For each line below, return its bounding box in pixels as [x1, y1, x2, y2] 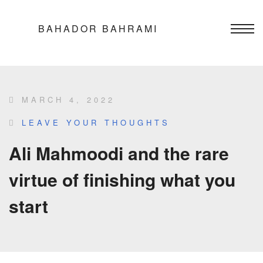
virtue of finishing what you [9, 167, 235, 192]
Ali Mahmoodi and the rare [9, 140, 229, 166]
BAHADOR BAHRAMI [38, 22, 158, 35]
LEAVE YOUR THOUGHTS [22, 117, 170, 128]
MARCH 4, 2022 [16, 94, 115, 105]
